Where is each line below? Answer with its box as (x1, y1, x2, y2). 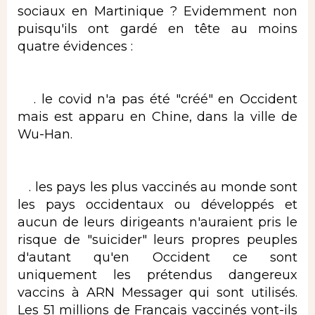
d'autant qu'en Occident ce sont (18, 249, 297, 265)
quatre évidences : (18, 38, 140, 54)
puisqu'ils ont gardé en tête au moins (18, 20, 297, 37)
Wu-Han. (18, 126, 72, 142)
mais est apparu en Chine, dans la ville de (18, 108, 297, 124)
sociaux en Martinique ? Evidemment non (18, 3, 297, 19)
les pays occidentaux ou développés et (18, 196, 297, 212)
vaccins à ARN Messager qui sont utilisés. (18, 284, 297, 300)
